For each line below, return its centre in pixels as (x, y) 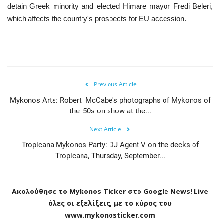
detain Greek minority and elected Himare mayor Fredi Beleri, (110, 6)
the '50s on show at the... (110, 111)
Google (156, 191)
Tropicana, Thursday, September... (110, 155)
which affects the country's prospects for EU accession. (97, 18)
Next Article (105, 129)
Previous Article (115, 84)
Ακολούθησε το (40, 191)
